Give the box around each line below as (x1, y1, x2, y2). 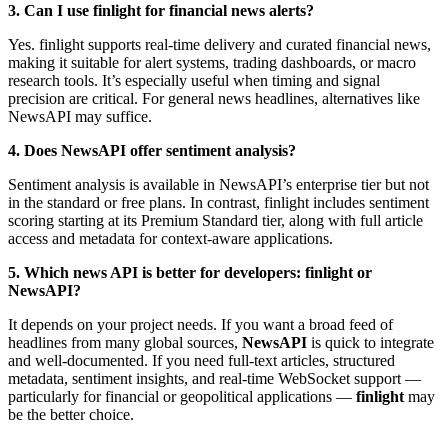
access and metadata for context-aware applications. (8, 229, 333, 247)
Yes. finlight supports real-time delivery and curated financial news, (8, 35, 431, 53)
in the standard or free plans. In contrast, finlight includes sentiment (8, 193, 429, 211)
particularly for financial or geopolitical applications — (8, 387, 356, 405)
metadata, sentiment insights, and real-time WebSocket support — (8, 369, 421, 387)
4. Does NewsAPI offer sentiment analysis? (8, 141, 296, 159)
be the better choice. (8, 405, 134, 423)
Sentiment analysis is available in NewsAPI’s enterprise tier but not (8, 175, 429, 193)
